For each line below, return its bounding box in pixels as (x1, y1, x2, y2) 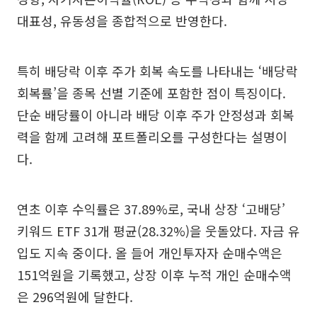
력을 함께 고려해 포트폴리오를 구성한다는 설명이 (17, 127, 287, 146)
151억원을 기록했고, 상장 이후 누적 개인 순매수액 (17, 265, 292, 284)
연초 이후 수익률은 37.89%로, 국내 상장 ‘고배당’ (17, 199, 285, 218)
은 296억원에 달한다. (17, 287, 133, 306)
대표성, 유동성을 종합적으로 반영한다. (17, 11, 227, 30)
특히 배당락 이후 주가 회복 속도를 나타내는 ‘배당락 (17, 61, 298, 80)
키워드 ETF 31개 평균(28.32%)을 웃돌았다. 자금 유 (17, 221, 300, 240)
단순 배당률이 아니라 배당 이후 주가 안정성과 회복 (17, 105, 294, 124)
